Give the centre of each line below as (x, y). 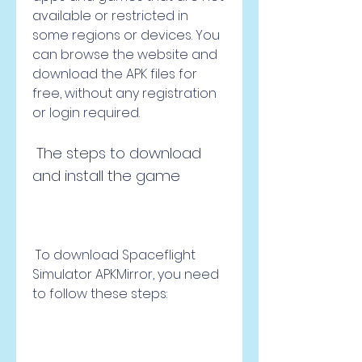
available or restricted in (110, 16)
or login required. (86, 113)
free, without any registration (124, 93)
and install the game (106, 176)
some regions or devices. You (126, 35)
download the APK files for (115, 74)
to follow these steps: (100, 294)
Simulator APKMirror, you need (126, 274)
